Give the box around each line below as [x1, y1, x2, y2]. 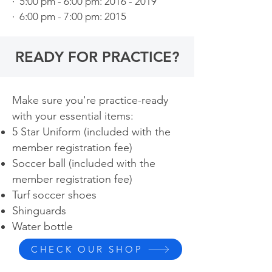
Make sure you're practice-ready [12, 93, 168, 107]
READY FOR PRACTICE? [15, 48, 179, 66]
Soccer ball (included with [12, 157, 137, 170]
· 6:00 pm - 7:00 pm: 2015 [12, 10, 126, 22]
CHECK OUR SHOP [30, 243, 143, 255]
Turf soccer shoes [12, 188, 97, 202]
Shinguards [12, 204, 66, 217]
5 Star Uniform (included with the [12, 125, 171, 138]
